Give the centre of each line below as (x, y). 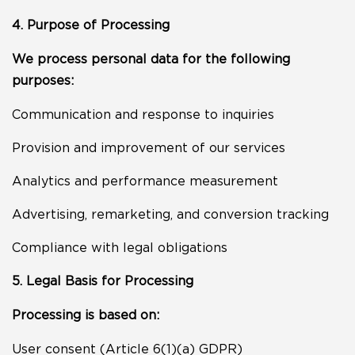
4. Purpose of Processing (91, 25)
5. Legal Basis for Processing (103, 281)
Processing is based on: (86, 315)
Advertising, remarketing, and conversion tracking (170, 214)
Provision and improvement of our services (149, 147)
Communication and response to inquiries (143, 114)
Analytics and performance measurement (145, 181)
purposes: (43, 80)
